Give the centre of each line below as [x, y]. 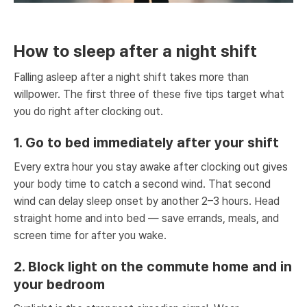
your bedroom [59, 284]
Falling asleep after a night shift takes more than [131, 77]
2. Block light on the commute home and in [153, 267]
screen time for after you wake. [90, 235]
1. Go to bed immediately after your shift [146, 143]
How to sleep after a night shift [135, 51]
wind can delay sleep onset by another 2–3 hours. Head [147, 201]
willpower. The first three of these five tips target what [149, 94]
